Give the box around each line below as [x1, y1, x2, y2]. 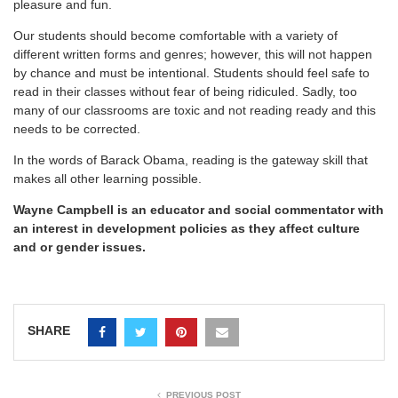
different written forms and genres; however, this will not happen [13, 46, 372, 61]
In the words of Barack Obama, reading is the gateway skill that [13, 152, 368, 167]
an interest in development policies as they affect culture [13, 220, 360, 235]
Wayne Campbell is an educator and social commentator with [13, 202, 384, 217]
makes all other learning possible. [13, 171, 202, 186]
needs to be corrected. [13, 121, 140, 136]
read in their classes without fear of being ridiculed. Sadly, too [13, 84, 357, 99]
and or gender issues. [13, 239, 146, 254]
